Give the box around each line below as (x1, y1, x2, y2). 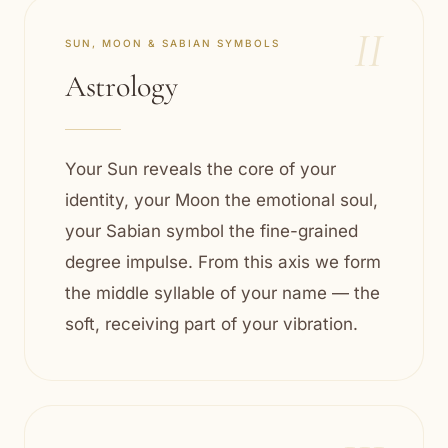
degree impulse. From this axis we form (65, 252, 381, 272)
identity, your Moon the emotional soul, (65, 190, 378, 210)
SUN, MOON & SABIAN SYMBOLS (65, 37, 280, 49)
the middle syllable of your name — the (65, 283, 380, 303)
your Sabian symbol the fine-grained (65, 221, 358, 241)
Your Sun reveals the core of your (65, 159, 336, 179)
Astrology (65, 68, 178, 105)
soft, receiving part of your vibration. (65, 314, 358, 334)
